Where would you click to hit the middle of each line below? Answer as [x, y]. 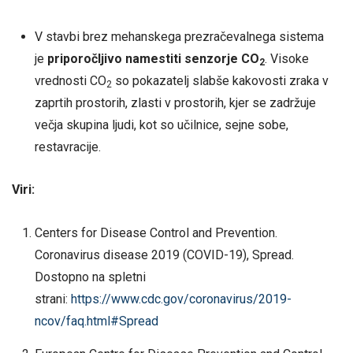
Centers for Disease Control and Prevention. [156, 232]
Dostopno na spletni [90, 277]
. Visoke [286, 59]
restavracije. [67, 147]
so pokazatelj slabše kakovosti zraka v [220, 81]
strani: [52, 299]
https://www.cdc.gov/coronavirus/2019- [181, 299]
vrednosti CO [70, 81]
